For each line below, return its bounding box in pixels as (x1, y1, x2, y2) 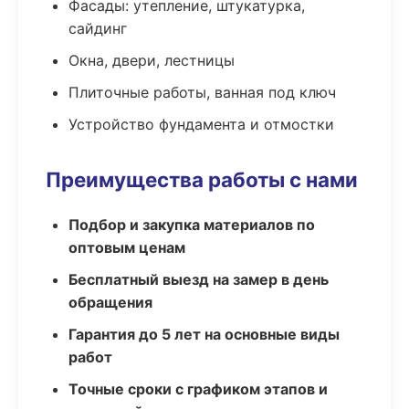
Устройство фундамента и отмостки (68, 115, 334, 133)
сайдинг (68, 19, 127, 37)
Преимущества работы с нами (46, 167, 358, 192)
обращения (68, 293, 152, 311)
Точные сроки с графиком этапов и (68, 380, 328, 398)
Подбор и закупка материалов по (68, 215, 315, 234)
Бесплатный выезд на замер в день (68, 270, 329, 288)
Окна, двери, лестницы (68, 51, 235, 69)
